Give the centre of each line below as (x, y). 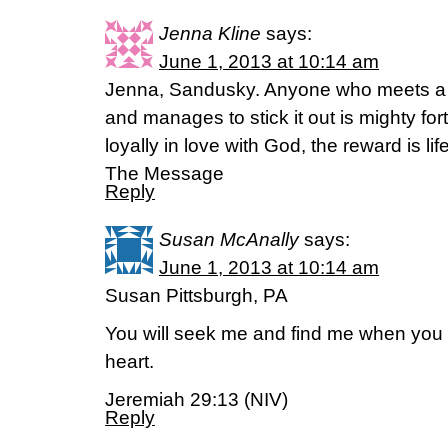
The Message (164, 173)
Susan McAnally (229, 239)
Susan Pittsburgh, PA (196, 295)
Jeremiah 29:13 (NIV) (196, 399)
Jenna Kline (210, 33)
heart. (129, 361)
